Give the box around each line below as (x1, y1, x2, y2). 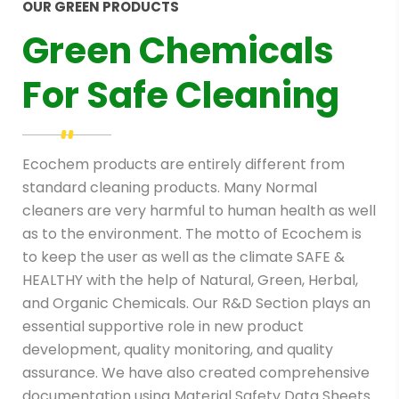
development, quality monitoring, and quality (22, 339, 333, 360)
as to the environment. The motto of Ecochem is (22, 224, 362, 244)
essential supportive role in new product (22, 316, 304, 337)
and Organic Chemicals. (22, 293, 192, 313)
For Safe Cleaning (22, 70, 339, 120)
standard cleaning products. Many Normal (22, 177, 317, 198)
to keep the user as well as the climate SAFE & (22, 247, 345, 267)
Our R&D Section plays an (192, 293, 370, 313)
